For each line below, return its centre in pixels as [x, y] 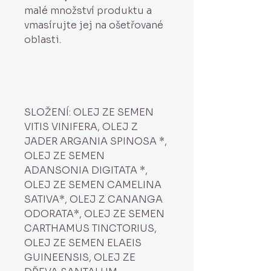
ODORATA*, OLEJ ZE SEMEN [94, 214]
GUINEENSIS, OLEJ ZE [80, 257]
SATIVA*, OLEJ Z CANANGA [93, 199]
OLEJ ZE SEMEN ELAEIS [83, 243]
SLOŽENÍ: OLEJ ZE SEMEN [89, 112]
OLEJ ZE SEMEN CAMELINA [93, 185]
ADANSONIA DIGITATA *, [86, 170]
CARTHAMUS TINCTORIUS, [90, 228]
